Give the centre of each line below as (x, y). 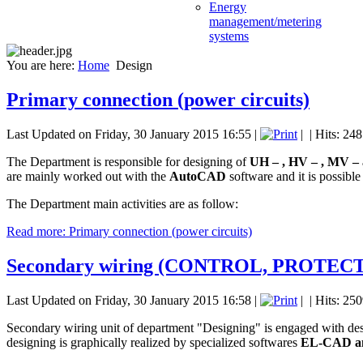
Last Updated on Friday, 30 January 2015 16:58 (129, 300)
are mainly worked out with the (88, 176)
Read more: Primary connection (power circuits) (129, 231)
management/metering (265, 21)
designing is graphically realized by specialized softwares (154, 342)
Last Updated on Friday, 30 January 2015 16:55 (129, 134)
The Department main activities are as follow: (122, 203)
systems (229, 36)
